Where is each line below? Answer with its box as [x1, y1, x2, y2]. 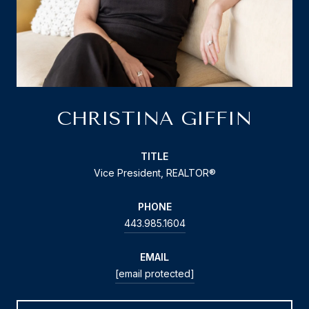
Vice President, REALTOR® [93, 166, 216, 179]
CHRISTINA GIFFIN [57, 106, 252, 130]
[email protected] [114, 267, 195, 279]
